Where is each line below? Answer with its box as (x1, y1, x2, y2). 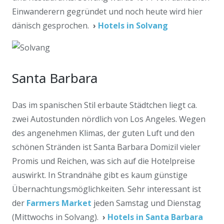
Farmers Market (26, 197, 91, 208)
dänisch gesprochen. (12, 20, 93, 31)
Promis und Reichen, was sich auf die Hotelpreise (12, 155, 195, 166)
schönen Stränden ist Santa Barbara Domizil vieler (12, 141, 200, 152)
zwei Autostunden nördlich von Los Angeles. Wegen (12, 113, 205, 124)
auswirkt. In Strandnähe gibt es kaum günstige (12, 169, 187, 180)
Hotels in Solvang (98, 20, 168, 31)
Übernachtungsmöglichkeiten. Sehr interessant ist (12, 183, 201, 194)
